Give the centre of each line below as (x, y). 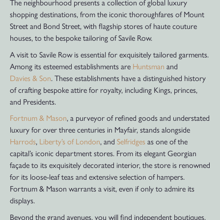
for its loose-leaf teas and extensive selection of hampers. (97, 177)
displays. (22, 200)
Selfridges (131, 141)
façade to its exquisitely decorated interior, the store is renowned (110, 165)
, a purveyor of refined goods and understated (138, 118)
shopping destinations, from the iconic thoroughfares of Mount (107, 14)
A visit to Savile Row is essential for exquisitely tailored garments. (109, 54)
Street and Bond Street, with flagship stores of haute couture (103, 26)
